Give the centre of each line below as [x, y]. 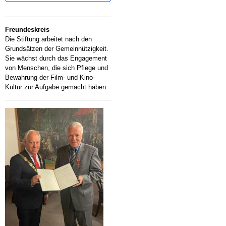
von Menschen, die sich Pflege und [56, 68]
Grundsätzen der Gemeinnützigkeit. [57, 49]
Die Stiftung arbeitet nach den [48, 39]
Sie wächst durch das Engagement [56, 58]
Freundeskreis [27, 30]
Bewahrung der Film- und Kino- [50, 77]
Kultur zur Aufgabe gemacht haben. [56, 87]
